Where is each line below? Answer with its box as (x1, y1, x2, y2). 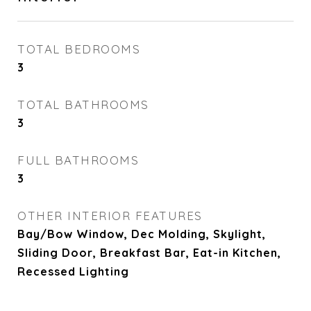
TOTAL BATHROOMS (17, 97, 149, 112)
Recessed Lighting (17, 264, 129, 278)
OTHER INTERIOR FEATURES (17, 208, 203, 223)
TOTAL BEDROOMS (17, 42, 140, 56)
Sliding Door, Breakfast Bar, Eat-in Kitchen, (17, 246, 281, 260)
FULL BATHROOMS (17, 153, 139, 167)
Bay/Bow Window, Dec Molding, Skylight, (17, 227, 266, 241)
